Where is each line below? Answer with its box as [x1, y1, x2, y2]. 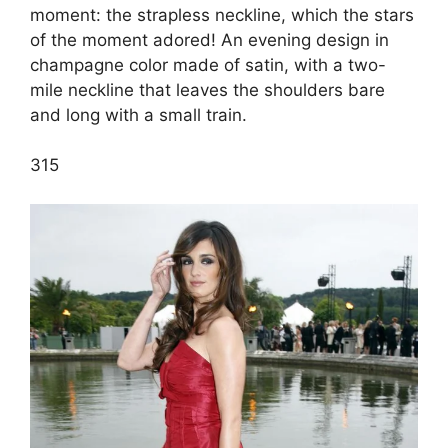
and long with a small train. [30, 104, 247, 125]
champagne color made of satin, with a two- [30, 54, 386, 75]
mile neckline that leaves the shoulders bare [30, 79, 385, 100]
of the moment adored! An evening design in [30, 29, 389, 50]
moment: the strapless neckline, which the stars [30, 4, 414, 25]
